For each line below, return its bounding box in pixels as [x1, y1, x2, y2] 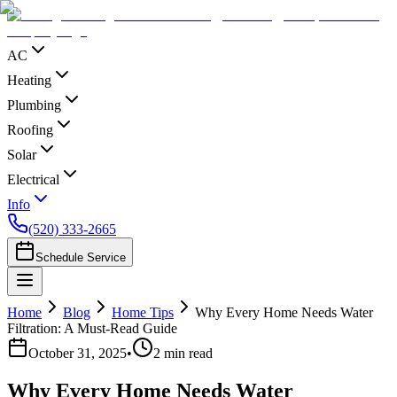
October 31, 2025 [28, 346, 127, 361]
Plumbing [7, 97, 61, 113]
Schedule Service [35, 251, 126, 264]
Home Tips [112, 305, 174, 320]
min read [160, 346, 213, 361]
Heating [7, 73, 51, 88]
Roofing [7, 122, 53, 137]
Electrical [7, 172, 59, 187]
